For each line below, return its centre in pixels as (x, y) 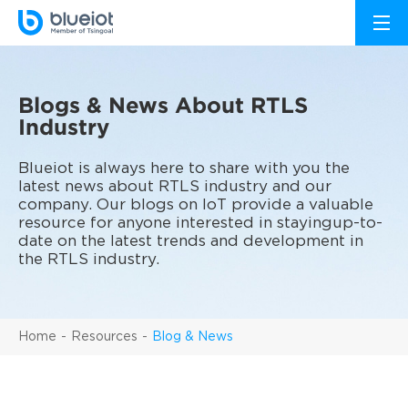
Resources (104, 337)
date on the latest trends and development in (191, 241)
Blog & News (193, 337)
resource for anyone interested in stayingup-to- (200, 223)
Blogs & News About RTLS (163, 105)
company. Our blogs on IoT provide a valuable (196, 205)
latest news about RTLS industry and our (175, 187)
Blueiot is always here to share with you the (184, 168)
